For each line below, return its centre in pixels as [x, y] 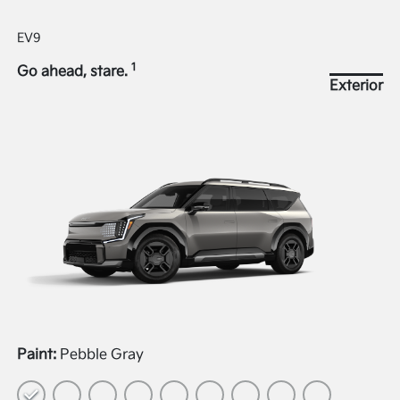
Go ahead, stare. [75, 71]
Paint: [37, 355]
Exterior [356, 86]
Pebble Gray [102, 355]
